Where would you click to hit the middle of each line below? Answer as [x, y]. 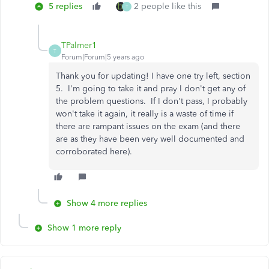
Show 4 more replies [107, 203]
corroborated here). [94, 152]
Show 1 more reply [84, 228]
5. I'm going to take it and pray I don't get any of [151, 89]
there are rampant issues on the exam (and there [148, 126]
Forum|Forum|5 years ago [103, 57]
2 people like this [168, 6]
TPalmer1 [79, 45]
